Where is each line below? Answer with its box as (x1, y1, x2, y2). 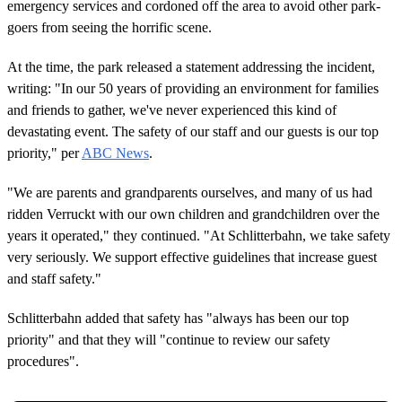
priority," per (7, 144, 82, 161)
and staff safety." (7, 270, 101, 286)
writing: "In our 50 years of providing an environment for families (7, 80, 379, 96)
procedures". (7, 353, 79, 369)
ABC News (82, 144, 149, 161)
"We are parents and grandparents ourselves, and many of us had (7, 184, 372, 200)
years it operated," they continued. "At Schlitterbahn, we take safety (7, 227, 390, 243)
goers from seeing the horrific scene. (7, 19, 212, 35)
